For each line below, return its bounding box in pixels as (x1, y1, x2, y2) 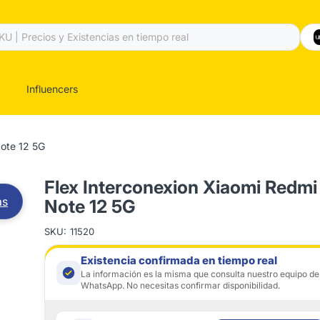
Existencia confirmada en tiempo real (81, 254, 278, 267)
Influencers (26, 83, 78, 95)
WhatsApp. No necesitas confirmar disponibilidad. (81, 280, 281, 291)
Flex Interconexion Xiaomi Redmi (44, 176, 318, 198)
